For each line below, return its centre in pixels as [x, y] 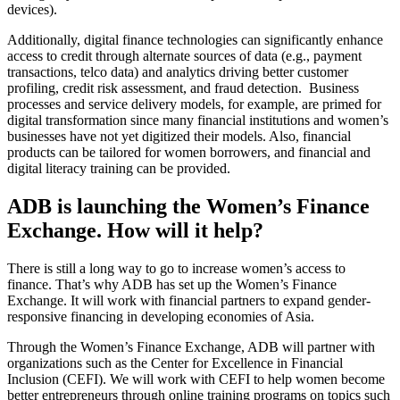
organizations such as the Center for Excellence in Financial [175, 362]
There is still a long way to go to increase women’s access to [176, 268]
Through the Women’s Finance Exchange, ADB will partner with [191, 346]
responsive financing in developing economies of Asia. [161, 316]
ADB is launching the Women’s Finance [188, 206]
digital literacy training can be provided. [119, 168]
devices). [34, 9]
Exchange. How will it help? [135, 230]
